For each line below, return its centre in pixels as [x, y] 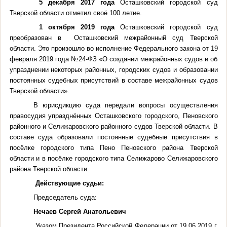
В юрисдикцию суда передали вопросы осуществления [125, 105]
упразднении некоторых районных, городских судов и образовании [113, 69]
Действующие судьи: [69, 183]
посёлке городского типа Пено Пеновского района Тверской [113, 147]
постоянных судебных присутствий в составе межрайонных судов [113, 80]
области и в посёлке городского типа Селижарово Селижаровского [113, 158]
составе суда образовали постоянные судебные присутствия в [113, 137]
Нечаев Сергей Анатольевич [80, 211]
